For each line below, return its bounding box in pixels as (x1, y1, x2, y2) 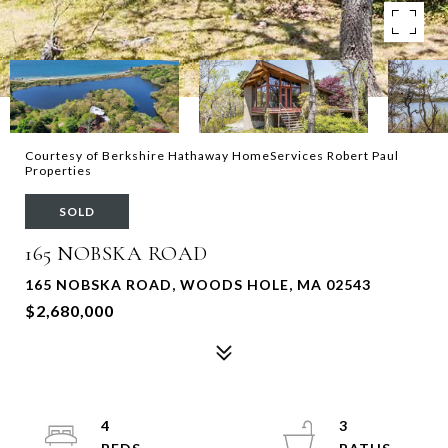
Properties (25, 163, 92, 178)
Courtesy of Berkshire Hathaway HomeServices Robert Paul (25, 148, 399, 163)
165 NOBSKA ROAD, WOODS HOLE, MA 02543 (25, 276, 371, 293)
